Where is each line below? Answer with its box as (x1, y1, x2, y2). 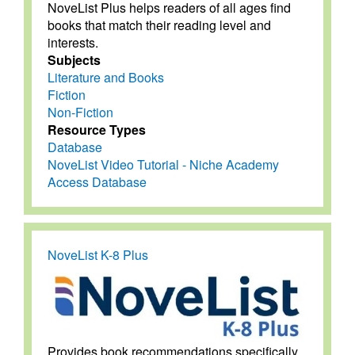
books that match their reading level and (48, 15, 271, 34)
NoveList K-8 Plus (48, 245, 148, 264)
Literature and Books (48, 67, 164, 86)
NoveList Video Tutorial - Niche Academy (48, 155, 279, 174)
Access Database (48, 172, 147, 191)
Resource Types (48, 120, 146, 139)
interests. (48, 32, 98, 52)
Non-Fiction (48, 102, 113, 121)
